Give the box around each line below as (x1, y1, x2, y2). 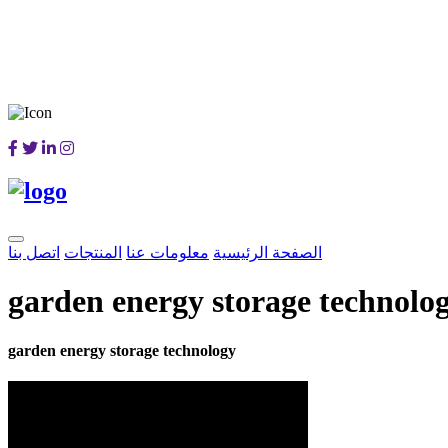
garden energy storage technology (8, 341, 236, 359)
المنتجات (64, 243, 122, 261)
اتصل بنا (8, 243, 60, 261)
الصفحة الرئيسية (213, 243, 322, 261)
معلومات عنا (126, 243, 209, 261)
